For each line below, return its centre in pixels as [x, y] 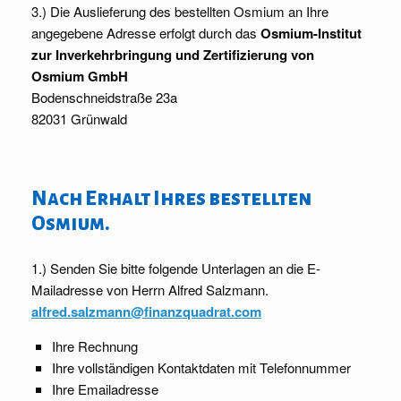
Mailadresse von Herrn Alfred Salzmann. [150, 290]
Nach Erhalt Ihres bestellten [171, 199]
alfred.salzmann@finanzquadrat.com [146, 312]
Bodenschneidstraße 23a [104, 98]
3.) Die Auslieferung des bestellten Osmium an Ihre [180, 12]
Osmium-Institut [311, 34]
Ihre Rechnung [94, 346]
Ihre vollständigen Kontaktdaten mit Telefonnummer [201, 368]
